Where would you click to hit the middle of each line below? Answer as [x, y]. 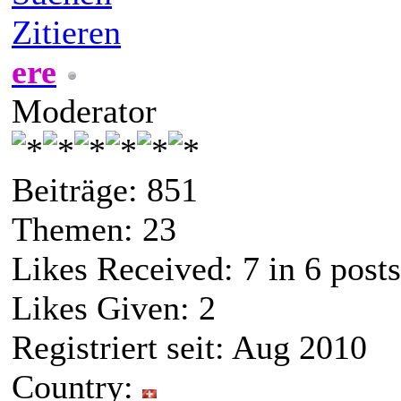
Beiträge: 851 [105, 189]
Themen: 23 [94, 229]
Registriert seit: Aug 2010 [189, 347]
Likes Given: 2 [114, 307]
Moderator [84, 111]
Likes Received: [127, 268]
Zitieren [66, 32]
